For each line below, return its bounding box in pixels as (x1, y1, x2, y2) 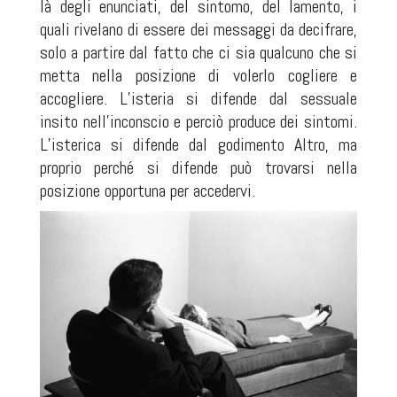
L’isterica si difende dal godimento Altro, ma (39, 133, 358, 157)
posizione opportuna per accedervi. (39, 179, 255, 203)
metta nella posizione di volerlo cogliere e (39, 64, 358, 88)
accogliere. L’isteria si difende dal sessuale (39, 87, 358, 111)
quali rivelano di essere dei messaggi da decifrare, (39, 18, 358, 42)
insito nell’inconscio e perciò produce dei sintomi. (39, 110, 358, 134)
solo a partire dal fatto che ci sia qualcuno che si (39, 41, 358, 65)
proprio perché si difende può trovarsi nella (39, 156, 358, 180)
